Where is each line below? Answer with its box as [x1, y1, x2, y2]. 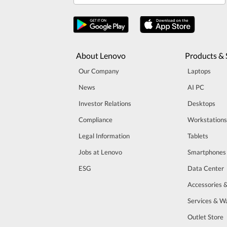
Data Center [187, 164, 224, 172]
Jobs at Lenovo [79, 147, 122, 156]
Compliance [79, 115, 112, 124]
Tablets [187, 131, 208, 140]
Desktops [187, 99, 215, 107]
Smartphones [187, 147, 226, 156]
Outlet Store [187, 212, 223, 221]
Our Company [79, 66, 119, 75]
